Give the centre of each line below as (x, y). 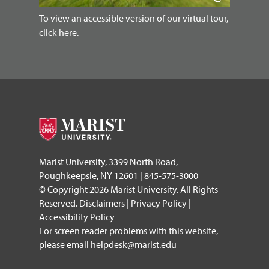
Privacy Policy (159, 203)
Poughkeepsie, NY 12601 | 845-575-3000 (119, 175)
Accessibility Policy (77, 216)
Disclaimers (102, 203)
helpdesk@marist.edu (134, 244)
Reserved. (59, 203)
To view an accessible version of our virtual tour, (134, 18)
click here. (59, 32)
